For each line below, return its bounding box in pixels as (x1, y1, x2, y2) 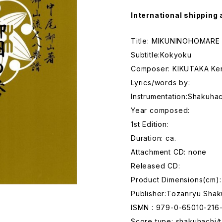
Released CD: (131, 162, 180, 170)
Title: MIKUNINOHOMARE (131, 37, 220, 45)
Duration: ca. (131, 134, 176, 142)
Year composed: (131, 106, 190, 114)
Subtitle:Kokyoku (131, 51, 192, 59)
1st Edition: (131, 120, 169, 128)
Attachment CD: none (131, 148, 207, 156)
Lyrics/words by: (131, 78, 190, 87)
